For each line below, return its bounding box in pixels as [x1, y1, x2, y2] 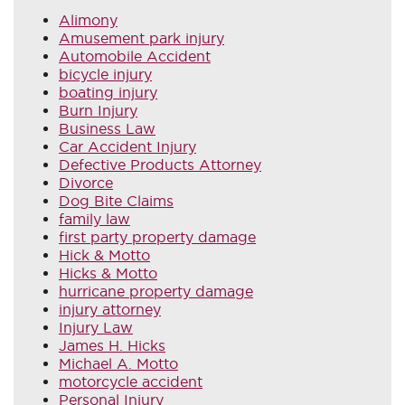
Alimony [59, 11, 118, 28]
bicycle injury [59, 65, 152, 82]
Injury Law [59, 318, 133, 335]
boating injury [59, 83, 157, 100]
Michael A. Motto [59, 354, 178, 372]
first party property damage [59, 228, 256, 245]
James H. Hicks [59, 336, 165, 353]
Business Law [59, 119, 155, 137]
